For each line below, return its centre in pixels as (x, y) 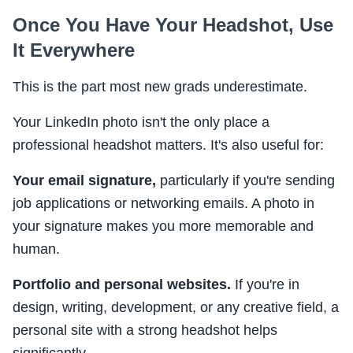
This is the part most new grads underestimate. (160, 87)
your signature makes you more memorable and (163, 227)
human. (36, 249)
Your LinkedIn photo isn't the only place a (141, 123)
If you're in (265, 285)
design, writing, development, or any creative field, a (176, 308)
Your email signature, (84, 181)
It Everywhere (74, 50)
